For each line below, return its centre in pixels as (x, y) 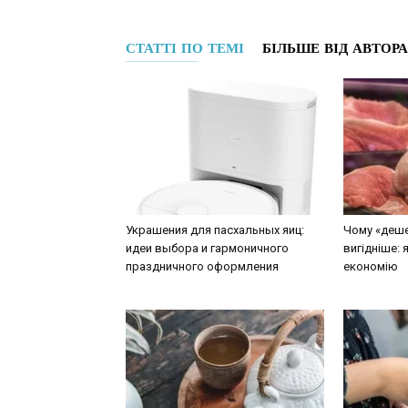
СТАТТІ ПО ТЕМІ (185, 48)
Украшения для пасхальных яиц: (215, 229)
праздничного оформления (202, 266)
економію (371, 266)
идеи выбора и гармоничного (207, 248)
